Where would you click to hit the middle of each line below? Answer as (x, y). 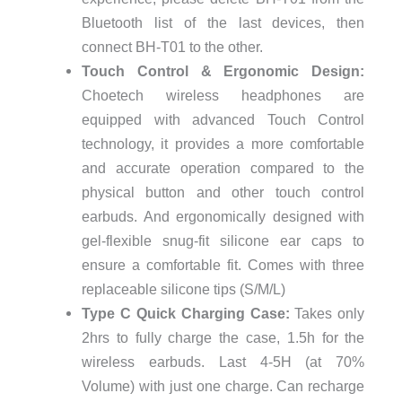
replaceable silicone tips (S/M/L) (183, 289)
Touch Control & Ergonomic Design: (223, 71)
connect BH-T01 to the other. (172, 47)
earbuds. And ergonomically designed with (223, 217)
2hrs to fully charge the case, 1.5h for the (223, 338)
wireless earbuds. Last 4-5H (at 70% (223, 362)
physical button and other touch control (223, 192)
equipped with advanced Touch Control (223, 120)
